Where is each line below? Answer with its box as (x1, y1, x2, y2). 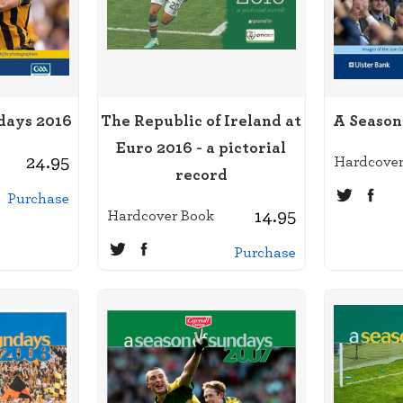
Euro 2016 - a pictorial (116, 135, 287, 158)
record (175, 162, 228, 185)
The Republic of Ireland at (101, 108, 302, 131)
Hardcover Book (106, 204, 214, 225)
